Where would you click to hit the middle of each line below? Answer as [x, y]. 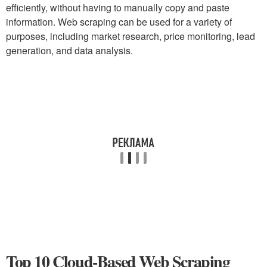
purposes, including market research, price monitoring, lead [131, 36]
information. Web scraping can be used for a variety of [119, 22]
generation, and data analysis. [69, 50]
